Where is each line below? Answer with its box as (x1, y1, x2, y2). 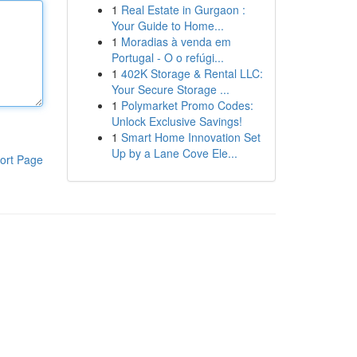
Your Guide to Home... (111, 18, 224, 33)
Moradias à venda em (120, 33, 231, 49)
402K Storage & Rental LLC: (120, 65, 263, 81)
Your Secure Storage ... (111, 81, 229, 97)
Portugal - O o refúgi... (111, 49, 224, 65)
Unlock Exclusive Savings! (111, 113, 242, 129)
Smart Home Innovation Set (120, 129, 261, 145)
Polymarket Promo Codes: (120, 97, 253, 113)
